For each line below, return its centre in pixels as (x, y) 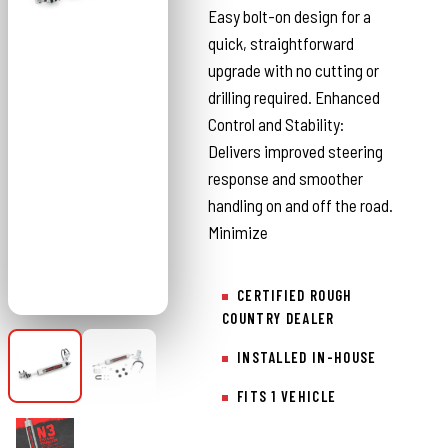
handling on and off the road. (301, 205)
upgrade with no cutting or (294, 70)
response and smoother (286, 178)
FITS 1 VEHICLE (286, 396)
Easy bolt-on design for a (290, 16)
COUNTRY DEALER (278, 318)
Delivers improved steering (296, 151)
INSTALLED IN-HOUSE (306, 357)
